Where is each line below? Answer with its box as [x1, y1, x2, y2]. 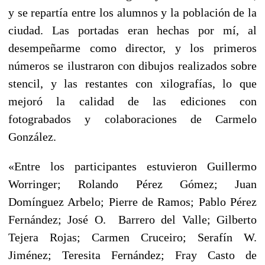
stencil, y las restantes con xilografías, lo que [8, 76, 257, 90]
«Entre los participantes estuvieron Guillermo [8, 159, 257, 173]
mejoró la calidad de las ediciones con [8, 94, 257, 108]
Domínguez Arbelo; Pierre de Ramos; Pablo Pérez [8, 195, 257, 208]
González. [8, 130, 56, 143]
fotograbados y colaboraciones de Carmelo [8, 112, 257, 125]
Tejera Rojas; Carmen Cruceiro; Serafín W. [8, 230, 257, 244]
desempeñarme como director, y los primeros [8, 41, 257, 54]
